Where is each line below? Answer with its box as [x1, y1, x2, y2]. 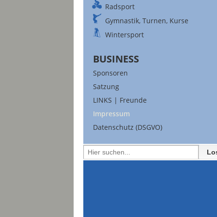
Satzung [93, 82, 119, 91]
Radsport [105, 2, 135, 11]
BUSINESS [93, 52, 139, 65]
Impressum [93, 109, 130, 118]
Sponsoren [93, 68, 128, 77]
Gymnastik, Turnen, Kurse [105, 16, 188, 25]
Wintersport [105, 30, 144, 39]
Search [83, 145, 105, 154]
